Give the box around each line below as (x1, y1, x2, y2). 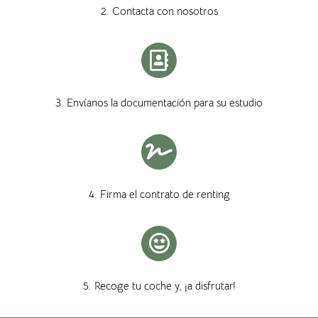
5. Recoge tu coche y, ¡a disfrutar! (82, 279, 236, 293)
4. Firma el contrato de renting (88, 187, 230, 202)
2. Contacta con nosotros (100, 4, 218, 18)
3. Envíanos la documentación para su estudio (55, 96, 263, 110)
